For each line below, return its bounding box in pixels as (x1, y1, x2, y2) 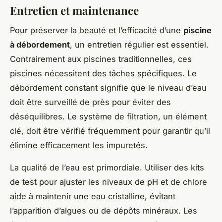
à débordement (10, 40, 70, 50)
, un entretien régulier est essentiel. (70, 40, 209, 50)
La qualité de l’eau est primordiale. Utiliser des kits (10, 163, 204, 173)
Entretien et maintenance (10, 2, 139, 18)
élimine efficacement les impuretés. (10, 140, 148, 151)
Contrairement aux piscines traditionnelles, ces (10, 54, 192, 64)
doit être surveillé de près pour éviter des (10, 97, 171, 108)
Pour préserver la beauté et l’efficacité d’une (10, 25, 183, 36)
